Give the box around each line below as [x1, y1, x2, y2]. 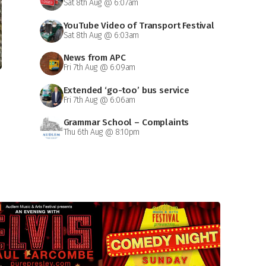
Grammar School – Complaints [63, 116, 189, 128]
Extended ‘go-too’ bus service [63, 84, 189, 96]
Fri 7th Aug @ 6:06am [63, 94, 136, 105]
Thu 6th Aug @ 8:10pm [63, 126, 140, 137]
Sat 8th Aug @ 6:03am [63, 30, 140, 40]
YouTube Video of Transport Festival [63, 20, 214, 31]
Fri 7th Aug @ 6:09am [63, 62, 136, 73]
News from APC [63, 52, 126, 64]
